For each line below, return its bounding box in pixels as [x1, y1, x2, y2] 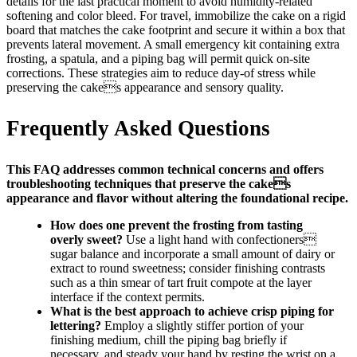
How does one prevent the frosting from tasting [50, 218, 303, 232]
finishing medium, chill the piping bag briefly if [50, 332, 287, 347]
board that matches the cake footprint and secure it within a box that [6, 22, 345, 37]
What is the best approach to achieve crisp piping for [50, 304, 334, 318]
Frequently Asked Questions [6, 116, 270, 140]
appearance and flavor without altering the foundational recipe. [6, 190, 348, 205]
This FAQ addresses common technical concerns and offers [6, 162, 324, 176]
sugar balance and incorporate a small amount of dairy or [50, 246, 335, 261]
